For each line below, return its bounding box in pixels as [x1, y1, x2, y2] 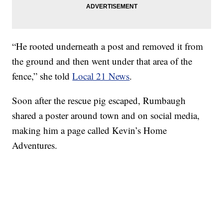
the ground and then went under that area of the [12, 55, 193, 68]
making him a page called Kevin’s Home [12, 124, 167, 137]
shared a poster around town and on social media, [12, 109, 200, 122]
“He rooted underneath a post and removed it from [12, 40, 204, 53]
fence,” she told [12, 70, 73, 83]
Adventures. [12, 139, 58, 152]
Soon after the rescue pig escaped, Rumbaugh [12, 94, 186, 107]
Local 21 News [72, 70, 130, 83]
